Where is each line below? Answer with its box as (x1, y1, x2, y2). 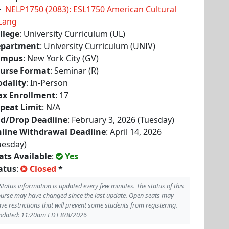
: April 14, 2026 (106, 126, 162, 138)
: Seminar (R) (50, 65, 99, 76)
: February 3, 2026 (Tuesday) (67, 114, 174, 125)
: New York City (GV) (23, 53, 99, 64)
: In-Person (26, 77, 68, 88)
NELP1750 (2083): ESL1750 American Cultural (5, 4, 176, 15)
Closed (30, 163, 56, 174)
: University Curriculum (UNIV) (40, 40, 155, 52)
